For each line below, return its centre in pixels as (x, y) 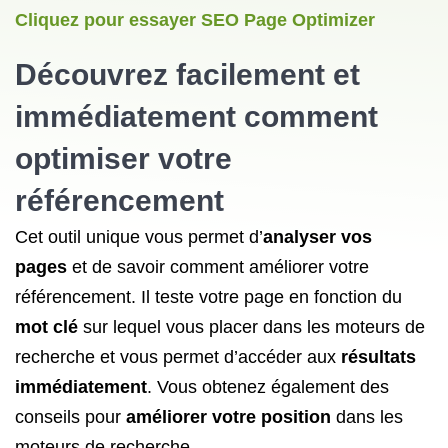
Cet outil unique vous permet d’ (139, 237)
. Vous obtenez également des (268, 387)
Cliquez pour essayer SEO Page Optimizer (195, 20)
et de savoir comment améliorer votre (220, 267)
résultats (378, 357)
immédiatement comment (196, 116)
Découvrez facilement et (187, 74)
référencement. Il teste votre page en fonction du (208, 297)
